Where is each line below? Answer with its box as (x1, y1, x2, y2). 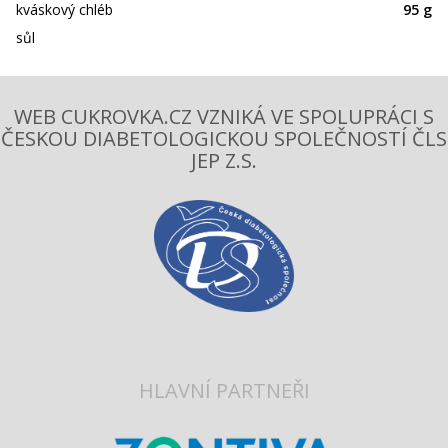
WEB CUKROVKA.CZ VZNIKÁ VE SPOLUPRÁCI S (14, 103, 434, 131)
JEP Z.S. (191, 147, 257, 175)
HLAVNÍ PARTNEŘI (138, 377, 310, 405)
